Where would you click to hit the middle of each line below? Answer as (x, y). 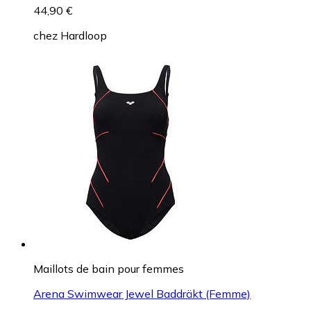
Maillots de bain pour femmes (109, 268)
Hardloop (84, 35)
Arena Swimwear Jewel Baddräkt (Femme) (142, 293)
